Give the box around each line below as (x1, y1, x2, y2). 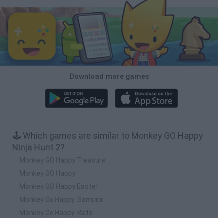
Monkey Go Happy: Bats (19, 208, 92, 217)
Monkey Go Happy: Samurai (19, 195, 104, 203)
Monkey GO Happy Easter (19, 182, 98, 190)
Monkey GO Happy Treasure (19, 156, 106, 164)
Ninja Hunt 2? (12, 142, 65, 152)
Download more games (69, 72, 149, 81)
